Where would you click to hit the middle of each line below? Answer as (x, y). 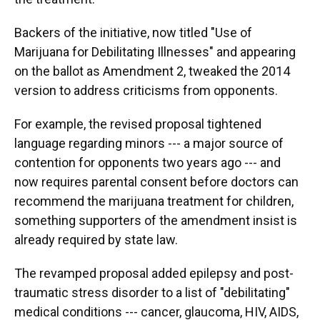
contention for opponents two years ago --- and (147, 162)
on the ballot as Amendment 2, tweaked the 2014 (152, 71)
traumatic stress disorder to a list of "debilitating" (152, 292)
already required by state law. (96, 240)
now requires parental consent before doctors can (156, 182)
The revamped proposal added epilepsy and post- (154, 273)
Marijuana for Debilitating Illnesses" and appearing (155, 52)
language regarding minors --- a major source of (149, 143)
